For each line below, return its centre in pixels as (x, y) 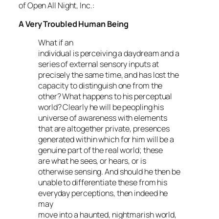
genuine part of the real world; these (101, 150)
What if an (56, 43)
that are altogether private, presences (104, 129)
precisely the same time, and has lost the (109, 75)
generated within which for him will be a (106, 140)
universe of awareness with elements (103, 118)
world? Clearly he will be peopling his (101, 107)
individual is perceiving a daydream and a (109, 54)
